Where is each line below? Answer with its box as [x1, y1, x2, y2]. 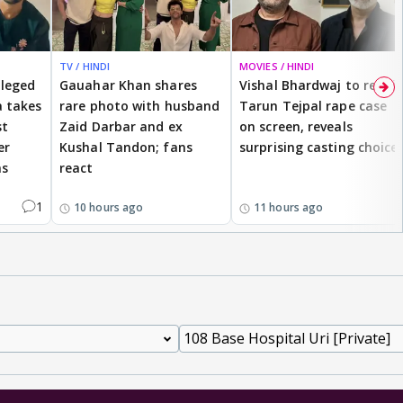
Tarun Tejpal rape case [239, 96, 388, 114]
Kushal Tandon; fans [59, 138, 193, 156]
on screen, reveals [239, 117, 353, 135]
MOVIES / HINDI [239, 58, 315, 73]
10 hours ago [74, 199, 144, 215]
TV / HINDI [59, 58, 110, 73]
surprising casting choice [239, 138, 399, 156]
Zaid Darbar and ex [59, 117, 183, 135]
